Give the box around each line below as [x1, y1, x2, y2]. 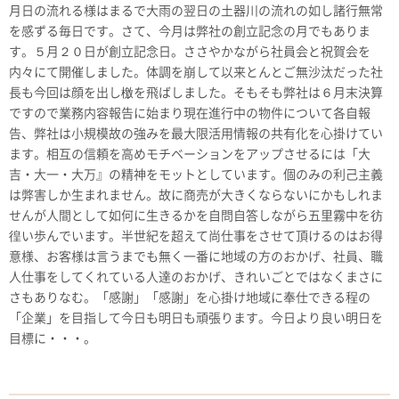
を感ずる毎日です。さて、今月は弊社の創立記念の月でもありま [9, 25, 370, 38]
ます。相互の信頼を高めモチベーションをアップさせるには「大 [9, 148, 370, 161]
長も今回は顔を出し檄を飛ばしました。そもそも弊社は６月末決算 [9, 86, 383, 100]
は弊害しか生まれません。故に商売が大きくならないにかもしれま [9, 189, 383, 202]
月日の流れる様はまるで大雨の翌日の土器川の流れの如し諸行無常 [9, 4, 383, 18]
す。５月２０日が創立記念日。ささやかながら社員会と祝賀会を [9, 45, 370, 59]
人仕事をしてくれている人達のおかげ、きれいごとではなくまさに [9, 271, 383, 284]
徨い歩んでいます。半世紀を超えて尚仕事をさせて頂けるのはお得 [9, 230, 383, 243]
